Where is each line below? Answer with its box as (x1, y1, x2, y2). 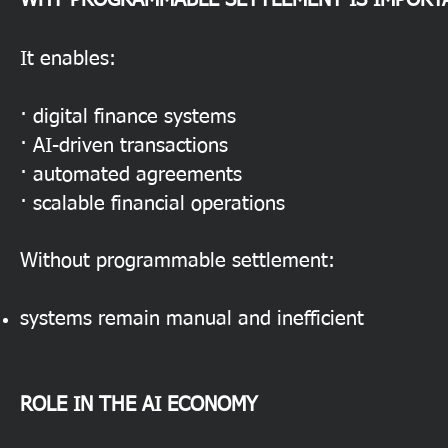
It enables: (20, 49, 116, 69)
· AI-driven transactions (20, 136, 228, 156)
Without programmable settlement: (20, 251, 335, 271)
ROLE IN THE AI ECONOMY (20, 395, 258, 415)
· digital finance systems (20, 107, 236, 127)
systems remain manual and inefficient (20, 309, 364, 329)
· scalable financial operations (20, 194, 285, 214)
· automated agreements (20, 165, 242, 185)
